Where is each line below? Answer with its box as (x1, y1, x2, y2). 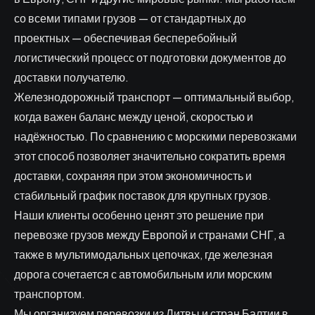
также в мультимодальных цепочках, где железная (14, 247, 273, 262)
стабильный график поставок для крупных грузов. (14, 188, 271, 202)
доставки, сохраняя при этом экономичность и (14, 168, 252, 183)
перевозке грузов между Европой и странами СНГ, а (14, 227, 285, 242)
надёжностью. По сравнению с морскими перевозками (14, 129, 297, 143)
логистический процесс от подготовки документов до (14, 50, 286, 65)
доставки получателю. (14, 70, 129, 84)
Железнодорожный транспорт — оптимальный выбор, (14, 89, 294, 104)
